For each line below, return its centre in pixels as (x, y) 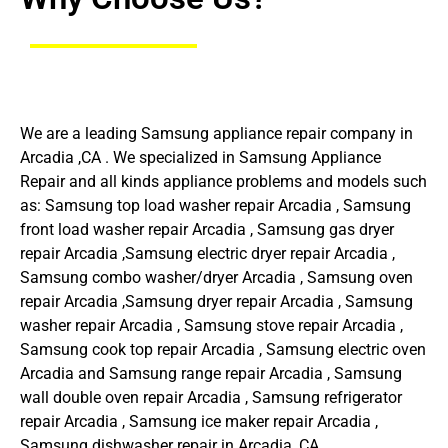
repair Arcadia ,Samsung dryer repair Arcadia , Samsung (216, 302)
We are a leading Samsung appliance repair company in (216, 134)
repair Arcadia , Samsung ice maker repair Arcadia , (199, 422)
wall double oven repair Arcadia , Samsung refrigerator (211, 398)
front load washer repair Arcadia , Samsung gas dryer (207, 230)
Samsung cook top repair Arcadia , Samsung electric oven (223, 350)
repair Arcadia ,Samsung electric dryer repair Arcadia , (207, 254)
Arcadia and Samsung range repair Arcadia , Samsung (211, 374)
